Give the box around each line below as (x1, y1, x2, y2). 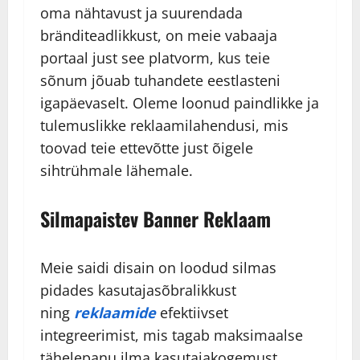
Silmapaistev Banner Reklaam (40, 204, 271, 234)
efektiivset (156, 303, 228, 323)
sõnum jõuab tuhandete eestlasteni (40, 71, 280, 91)
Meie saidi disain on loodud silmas (40, 258, 276, 278)
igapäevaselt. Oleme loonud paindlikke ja (40, 93, 319, 113)
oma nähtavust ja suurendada (40, 3, 243, 23)
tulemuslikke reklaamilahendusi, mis (40, 116, 288, 136)
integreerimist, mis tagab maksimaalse (40, 325, 303, 346)
